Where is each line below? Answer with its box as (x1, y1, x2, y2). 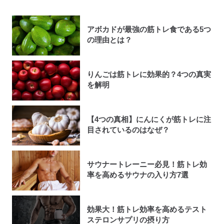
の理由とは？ (86, 35, 132, 44)
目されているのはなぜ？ (86, 125, 169, 134)
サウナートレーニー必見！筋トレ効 (86, 160, 207, 169)
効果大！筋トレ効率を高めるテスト (86, 205, 207, 214)
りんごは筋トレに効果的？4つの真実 (86, 70, 211, 79)
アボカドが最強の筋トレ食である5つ (86, 25, 211, 34)
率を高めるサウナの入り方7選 (86, 170, 188, 179)
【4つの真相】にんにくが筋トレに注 (86, 115, 211, 124)
